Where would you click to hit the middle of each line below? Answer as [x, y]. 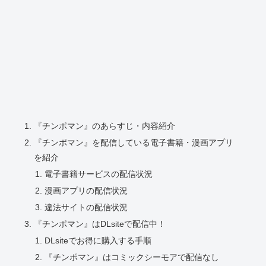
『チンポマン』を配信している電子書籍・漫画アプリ [134, 143]
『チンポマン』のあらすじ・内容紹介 [105, 126]
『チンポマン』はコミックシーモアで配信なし [132, 257]
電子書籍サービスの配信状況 [98, 174]
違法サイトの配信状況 [86, 207]
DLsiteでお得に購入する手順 [98, 240]
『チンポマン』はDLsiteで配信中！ [100, 224]
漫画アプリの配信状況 [86, 191]
